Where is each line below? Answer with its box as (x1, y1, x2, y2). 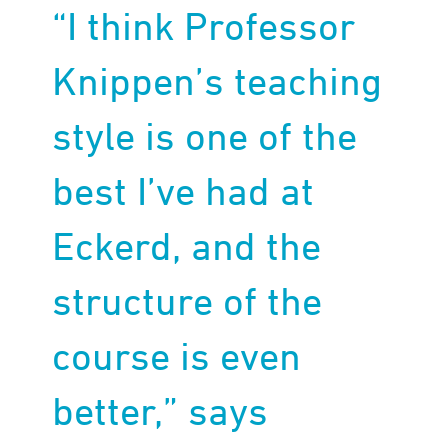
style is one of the (52, 112, 358, 158)
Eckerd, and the (52, 222, 322, 268)
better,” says (52, 387, 269, 433)
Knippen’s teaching (52, 57, 383, 103)
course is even (52, 332, 302, 378)
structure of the (52, 277, 323, 323)
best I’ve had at (52, 167, 315, 213)
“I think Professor (52, 2, 356, 48)
